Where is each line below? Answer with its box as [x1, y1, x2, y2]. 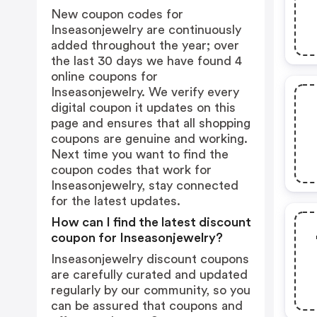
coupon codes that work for [51, 163, 212, 176]
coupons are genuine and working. [51, 132, 248, 145]
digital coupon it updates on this [51, 101, 236, 114]
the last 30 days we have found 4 [51, 54, 242, 67]
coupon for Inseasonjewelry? [51, 231, 223, 244]
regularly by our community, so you [51, 284, 250, 296]
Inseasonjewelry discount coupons [51, 253, 249, 265]
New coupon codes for [51, 8, 183, 21]
